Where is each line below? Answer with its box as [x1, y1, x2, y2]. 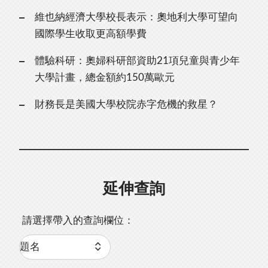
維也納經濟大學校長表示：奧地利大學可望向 [34, 12, 238, 23]
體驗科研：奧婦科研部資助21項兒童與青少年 [34, 56, 240, 66]
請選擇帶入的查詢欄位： [22, 215, 135, 226]
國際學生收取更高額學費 [34, 29, 147, 39]
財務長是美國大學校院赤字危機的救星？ [34, 99, 218, 110]
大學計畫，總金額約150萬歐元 [34, 72, 175, 83]
